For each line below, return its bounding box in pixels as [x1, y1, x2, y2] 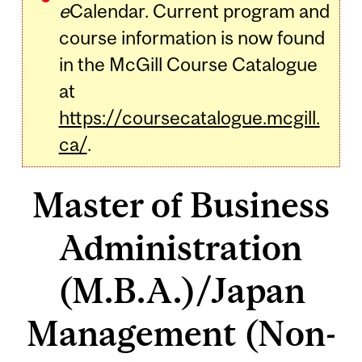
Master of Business [32, 184, 330, 225]
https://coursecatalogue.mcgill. [58, 106, 320, 128]
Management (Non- [26, 313, 336, 353]
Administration [60, 227, 302, 267]
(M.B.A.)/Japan [57, 270, 305, 310]
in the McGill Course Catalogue [58, 53, 318, 75]
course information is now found [58, 26, 325, 48]
